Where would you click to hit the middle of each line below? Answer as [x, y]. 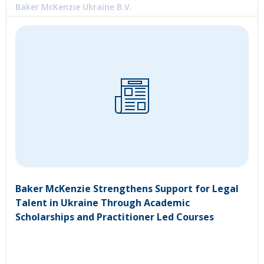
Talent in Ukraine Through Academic [103, 202]
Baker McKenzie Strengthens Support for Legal [127, 188]
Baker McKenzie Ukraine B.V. [74, 7]
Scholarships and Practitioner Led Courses [115, 217]
